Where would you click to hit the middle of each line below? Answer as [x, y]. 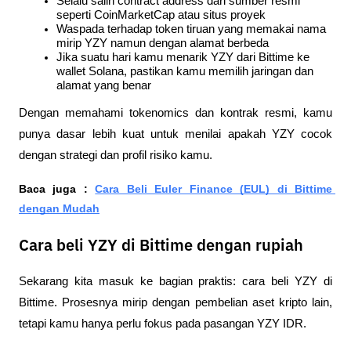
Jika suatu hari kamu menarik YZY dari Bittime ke [183, 57]
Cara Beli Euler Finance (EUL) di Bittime [214, 189]
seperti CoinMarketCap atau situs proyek [161, 14]
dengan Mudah [59, 209]
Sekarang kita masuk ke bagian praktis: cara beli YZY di [175, 281]
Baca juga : [57, 189]
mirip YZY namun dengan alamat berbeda [163, 43]
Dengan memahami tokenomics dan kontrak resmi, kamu [175, 113]
